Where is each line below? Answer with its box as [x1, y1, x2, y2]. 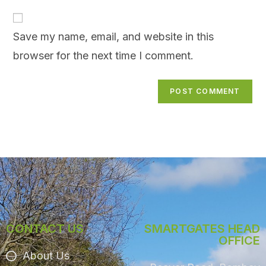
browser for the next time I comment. [13, 49, 194, 62]
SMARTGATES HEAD [144, 221, 260, 236]
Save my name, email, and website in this [13, 30, 214, 43]
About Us [22, 249, 69, 262]
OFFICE [218, 233, 260, 248]
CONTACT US [6, 221, 84, 236]
